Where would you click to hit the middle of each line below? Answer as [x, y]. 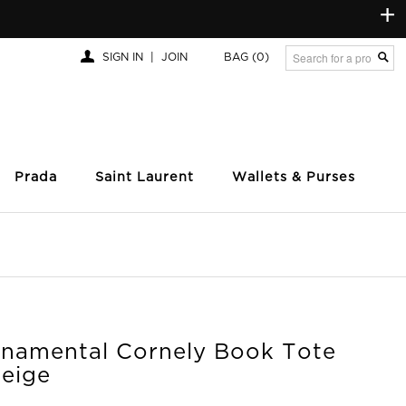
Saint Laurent [145, 178]
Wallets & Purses [294, 178]
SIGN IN [122, 58]
